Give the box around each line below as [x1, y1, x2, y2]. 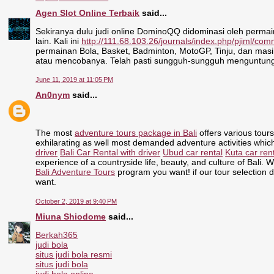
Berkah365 [35, 230, 78, 240]
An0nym [35, 90, 70, 100]
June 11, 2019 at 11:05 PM [35, 76, 114, 84]
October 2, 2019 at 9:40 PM [35, 197, 117, 205]
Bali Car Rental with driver [60, 147, 161, 158]
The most [35, 128, 75, 138]
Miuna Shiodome [35, 211, 106, 221]
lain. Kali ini [35, 35, 82, 46]
